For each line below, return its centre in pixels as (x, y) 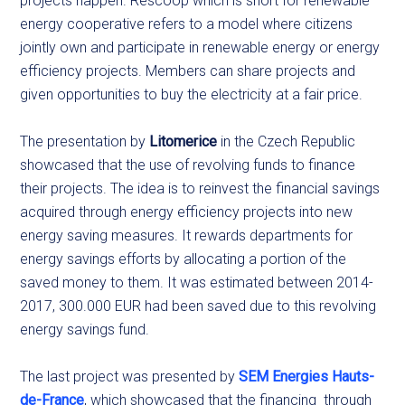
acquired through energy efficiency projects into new (187, 212)
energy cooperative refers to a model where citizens (187, 24)
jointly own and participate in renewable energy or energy (200, 48)
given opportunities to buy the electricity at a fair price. (193, 95)
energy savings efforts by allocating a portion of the (184, 259)
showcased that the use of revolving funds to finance (188, 165)
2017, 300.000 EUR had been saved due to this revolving (198, 306)
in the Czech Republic (287, 142)
